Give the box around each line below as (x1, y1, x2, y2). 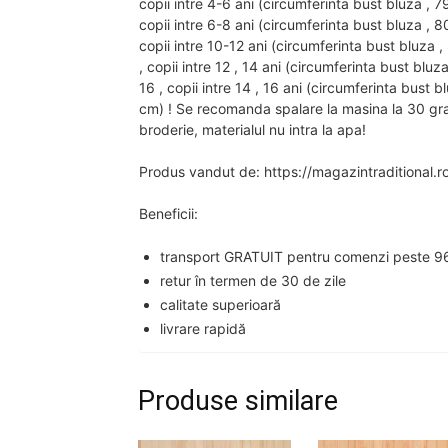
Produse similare (138, 384, 338, 417)
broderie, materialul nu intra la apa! (139, 120, 366, 138)
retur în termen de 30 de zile (160, 271, 346, 289)
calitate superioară (160, 295, 281, 313)
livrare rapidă (160, 319, 246, 337)
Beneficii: (139, 204, 198, 222)
